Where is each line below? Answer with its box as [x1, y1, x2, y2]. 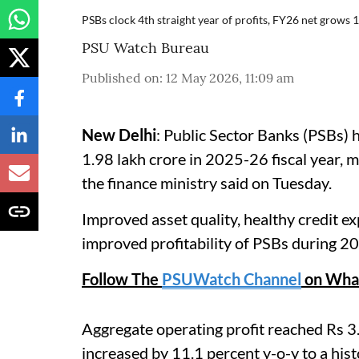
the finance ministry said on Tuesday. [82, 172, 332, 192]
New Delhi [82, 124, 156, 144]
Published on [82, 69, 159, 86]
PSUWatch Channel [162, 268, 301, 288]
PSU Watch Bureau [82, 38, 209, 57]
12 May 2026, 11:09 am [166, 69, 294, 86]
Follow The [82, 268, 162, 288]
